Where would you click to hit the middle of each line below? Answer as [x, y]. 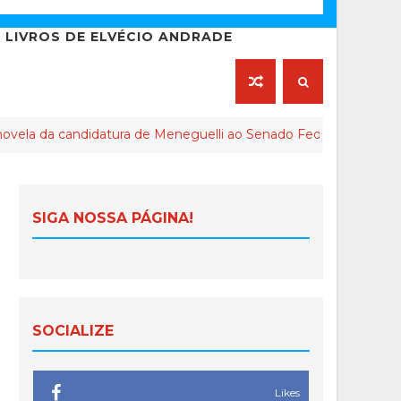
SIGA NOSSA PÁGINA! [113, 218]
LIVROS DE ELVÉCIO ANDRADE [119, 37]
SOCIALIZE [73, 331]
